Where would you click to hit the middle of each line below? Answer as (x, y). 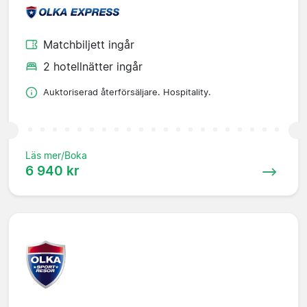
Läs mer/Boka (56, 156)
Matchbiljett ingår (89, 45)
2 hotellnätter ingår (93, 67)
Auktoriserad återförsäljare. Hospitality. (127, 93)
